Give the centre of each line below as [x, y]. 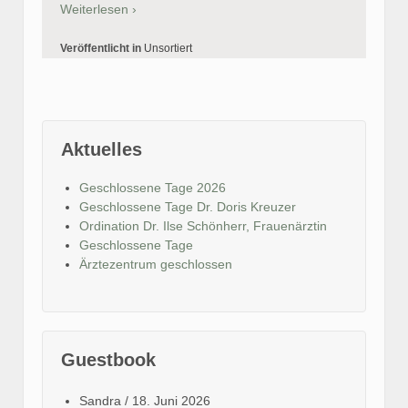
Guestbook [108, 360]
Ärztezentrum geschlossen [156, 265]
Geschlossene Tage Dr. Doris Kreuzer [188, 207]
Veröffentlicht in [102, 49]
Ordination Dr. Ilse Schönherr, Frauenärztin [203, 226]
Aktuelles [102, 150]
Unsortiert [168, 49]
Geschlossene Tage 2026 [153, 188]
